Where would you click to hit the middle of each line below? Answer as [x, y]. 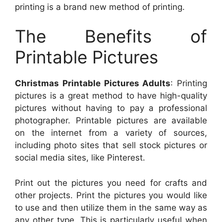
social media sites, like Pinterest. [80, 158]
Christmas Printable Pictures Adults [93, 83]
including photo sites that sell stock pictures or [111, 145]
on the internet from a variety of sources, [111, 133]
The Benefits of [111, 36]
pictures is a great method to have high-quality [111, 96]
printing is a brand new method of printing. [100, 7]
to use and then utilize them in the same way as [111, 207]
